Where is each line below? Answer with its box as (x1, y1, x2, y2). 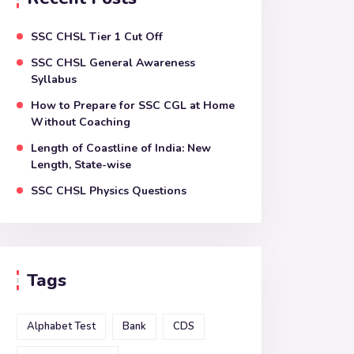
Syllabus (31, 72, 77, 87)
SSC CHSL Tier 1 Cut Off (31, 29, 163, 44)
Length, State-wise (31, 157, 131, 172)
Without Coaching (31, 115, 130, 130)
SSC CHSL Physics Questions (31, 183, 186, 198)
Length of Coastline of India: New (31, 141, 211, 156)
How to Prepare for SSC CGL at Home (31, 98, 235, 113)
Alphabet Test (27, 319, 96, 333)
